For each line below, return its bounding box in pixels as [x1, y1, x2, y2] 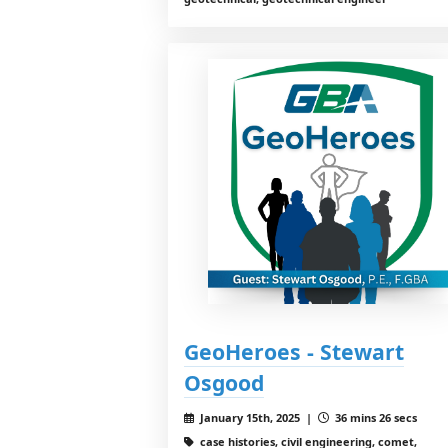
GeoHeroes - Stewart [184, 336, 404, 366]
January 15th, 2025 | [196, 409, 318, 425]
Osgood [184, 367, 264, 397]
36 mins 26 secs [331, 409, 417, 425]
